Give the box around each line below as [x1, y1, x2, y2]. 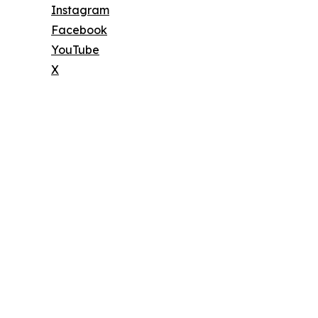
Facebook [51, 23, 107, 38]
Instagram [51, 3, 109, 18]
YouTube [51, 43, 99, 57]
